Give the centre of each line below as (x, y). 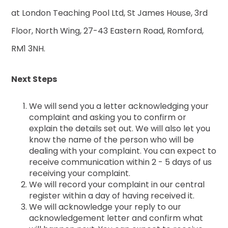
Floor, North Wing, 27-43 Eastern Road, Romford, (108, 31)
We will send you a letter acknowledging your (119, 106)
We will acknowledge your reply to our (105, 207)
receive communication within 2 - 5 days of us (121, 162)
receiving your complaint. (80, 173)
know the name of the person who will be (112, 139)
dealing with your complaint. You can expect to (123, 151)
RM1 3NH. (28, 48)
